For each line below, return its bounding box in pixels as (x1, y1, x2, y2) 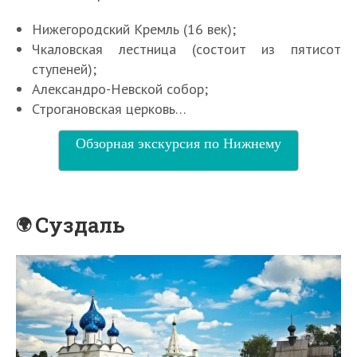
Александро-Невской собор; (32, 79, 208, 98)
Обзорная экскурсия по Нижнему (76, 132, 281, 152)
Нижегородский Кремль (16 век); (32, 19, 236, 38)
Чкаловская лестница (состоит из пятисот (32, 39, 341, 58)
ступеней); (32, 59, 96, 78)
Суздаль (35, 210, 126, 238)
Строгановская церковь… (32, 99, 186, 118)
